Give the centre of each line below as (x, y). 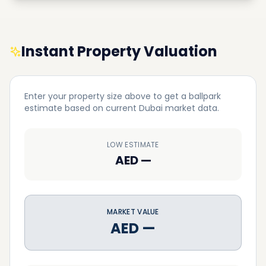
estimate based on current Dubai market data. (122, 108)
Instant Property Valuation (119, 51)
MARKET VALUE (133, 212)
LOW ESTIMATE (133, 145)
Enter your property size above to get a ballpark (123, 96)
